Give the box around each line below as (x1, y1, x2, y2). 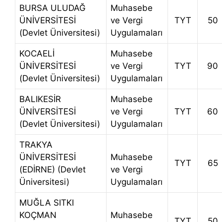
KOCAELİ (19, 49, 55, 59)
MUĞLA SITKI (19, 198, 74, 208)
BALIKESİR (19, 94, 61, 105)
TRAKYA (19, 140, 53, 150)
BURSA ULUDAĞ (19, 3, 86, 13)
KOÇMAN (19, 210, 56, 221)
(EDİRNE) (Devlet (19, 165, 86, 175)
